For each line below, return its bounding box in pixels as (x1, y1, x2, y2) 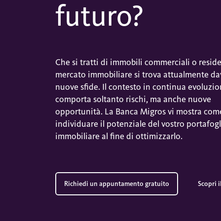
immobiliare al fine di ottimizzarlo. (55, 130, 183, 142)
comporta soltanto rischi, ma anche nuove (55, 93, 211, 105)
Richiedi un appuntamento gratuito (64, 179, 169, 188)
